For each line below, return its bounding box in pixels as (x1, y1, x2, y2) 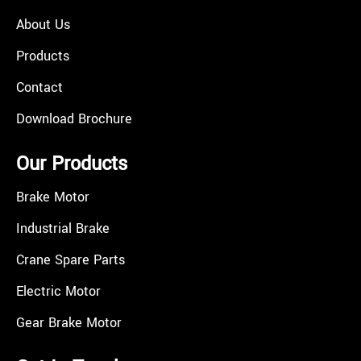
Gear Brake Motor (16, 313, 122, 332)
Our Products (16, 150, 127, 177)
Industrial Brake (16, 218, 110, 238)
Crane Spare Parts (16, 250, 125, 269)
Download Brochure (16, 109, 132, 128)
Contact (16, 77, 63, 97)
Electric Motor (16, 281, 101, 301)
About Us (16, 15, 70, 34)
